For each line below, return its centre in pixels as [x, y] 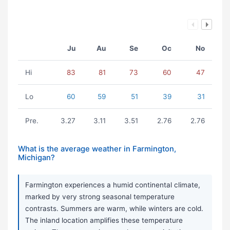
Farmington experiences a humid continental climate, [113, 185]
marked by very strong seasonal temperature [100, 197]
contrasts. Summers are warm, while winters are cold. [114, 209]
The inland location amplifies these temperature [104, 221]
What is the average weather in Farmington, [97, 149]
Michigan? [36, 158]
